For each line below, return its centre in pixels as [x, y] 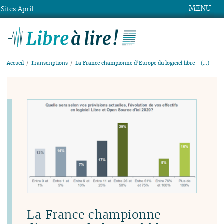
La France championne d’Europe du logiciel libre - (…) [142, 63]
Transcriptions [50, 63]
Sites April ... [21, 9]
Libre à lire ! [174, 33]
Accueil [16, 63]
